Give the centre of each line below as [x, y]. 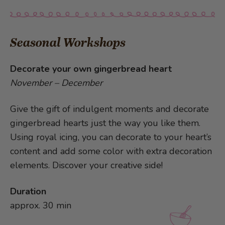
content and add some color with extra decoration [111, 151]
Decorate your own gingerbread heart [91, 69]
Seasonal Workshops [68, 43]
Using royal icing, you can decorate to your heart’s [111, 137]
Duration [28, 192]
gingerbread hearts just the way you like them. [105, 123]
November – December [56, 83]
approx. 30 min [41, 206]
